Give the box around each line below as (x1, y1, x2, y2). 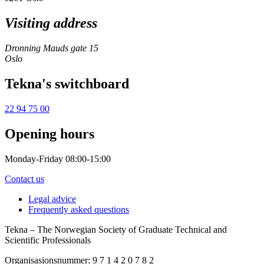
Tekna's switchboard (5, 75, 129, 91)
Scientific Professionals (5, 235, 91, 245)
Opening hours (5, 126, 94, 141)
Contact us (5, 173, 44, 184)
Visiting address (5, 15, 97, 31)
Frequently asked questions (28, 204, 129, 214)
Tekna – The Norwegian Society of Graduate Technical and (5, 224, 227, 235)
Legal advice (28, 193, 76, 204)
